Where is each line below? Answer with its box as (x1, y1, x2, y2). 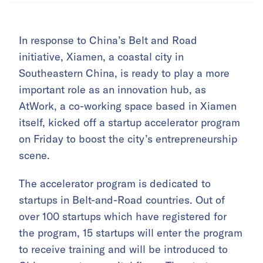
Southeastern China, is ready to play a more (19, 66, 230, 80)
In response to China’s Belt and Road (19, 33, 197, 48)
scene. (19, 149, 50, 163)
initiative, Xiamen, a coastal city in (19, 50, 184, 64)
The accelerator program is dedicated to (19, 177, 211, 191)
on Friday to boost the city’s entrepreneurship (19, 132, 237, 146)
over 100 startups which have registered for (19, 210, 227, 224)
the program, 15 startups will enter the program (19, 226, 242, 240)
